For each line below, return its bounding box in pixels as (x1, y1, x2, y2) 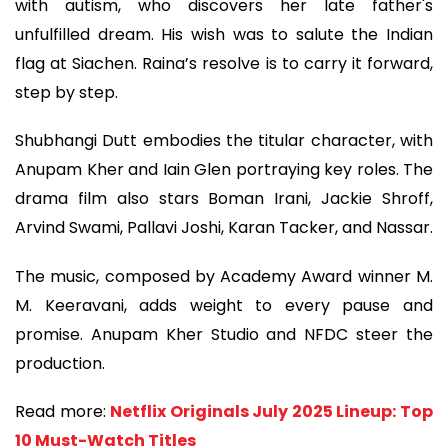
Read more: (15, 400, 111, 424)
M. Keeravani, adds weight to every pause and (15, 293, 433, 317)
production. (15, 351, 105, 375)
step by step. (15, 80, 118, 104)
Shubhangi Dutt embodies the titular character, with (15, 129, 433, 153)
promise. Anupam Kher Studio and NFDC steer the (15, 322, 433, 346)
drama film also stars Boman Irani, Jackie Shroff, (15, 187, 433, 211)
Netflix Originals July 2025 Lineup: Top (110, 400, 434, 424)
